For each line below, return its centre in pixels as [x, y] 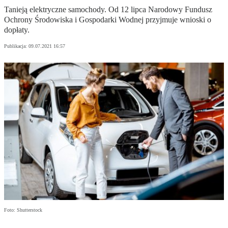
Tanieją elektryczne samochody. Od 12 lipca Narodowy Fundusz [108, 10]
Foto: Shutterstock [23, 210]
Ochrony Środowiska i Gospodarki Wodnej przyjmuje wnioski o [108, 20]
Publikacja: [16, 46]
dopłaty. [17, 30]
